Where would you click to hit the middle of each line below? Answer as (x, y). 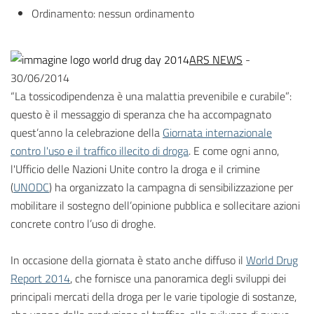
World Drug (272, 260)
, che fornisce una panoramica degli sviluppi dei (178, 279)
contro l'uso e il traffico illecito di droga (100, 151)
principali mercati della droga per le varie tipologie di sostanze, (153, 297)
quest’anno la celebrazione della (87, 133)
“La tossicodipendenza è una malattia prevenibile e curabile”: (151, 96)
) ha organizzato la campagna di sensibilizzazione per (171, 187)
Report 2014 (40, 279)
